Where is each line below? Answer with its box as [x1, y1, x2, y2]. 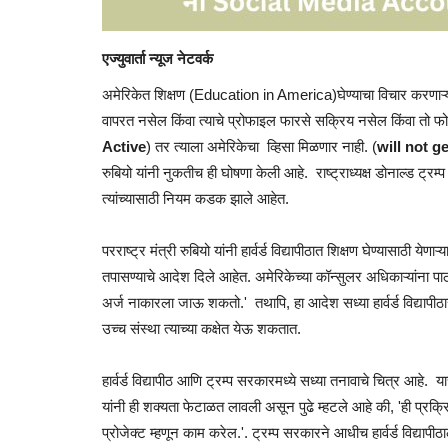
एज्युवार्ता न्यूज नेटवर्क [102, 49, 217, 67]
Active [102, 137, 146, 155]
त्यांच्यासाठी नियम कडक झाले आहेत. [102, 189, 289, 207]
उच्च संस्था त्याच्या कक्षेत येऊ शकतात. [102, 319, 301, 337]
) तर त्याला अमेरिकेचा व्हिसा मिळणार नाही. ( [146, 137, 377, 155]
